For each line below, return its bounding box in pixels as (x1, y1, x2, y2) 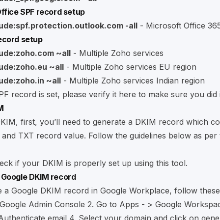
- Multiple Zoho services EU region (64, 61, 196, 72)
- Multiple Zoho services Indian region (61, 75, 205, 85)
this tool (156, 158, 186, 168)
